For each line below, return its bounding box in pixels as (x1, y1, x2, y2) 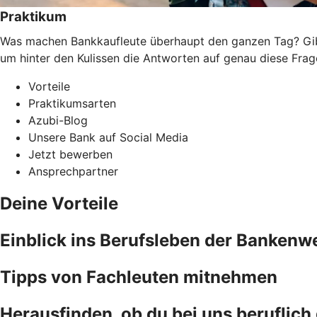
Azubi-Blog (28, 113, 88, 127)
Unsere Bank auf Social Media (28, 129, 188, 144)
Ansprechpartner (28, 163, 118, 178)
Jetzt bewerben (28, 146, 113, 161)
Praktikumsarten (28, 96, 116, 110)
